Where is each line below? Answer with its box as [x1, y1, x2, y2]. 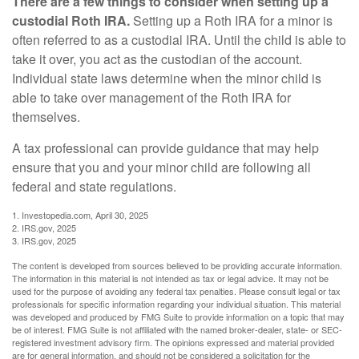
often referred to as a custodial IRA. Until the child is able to [12, 30, 346, 49]
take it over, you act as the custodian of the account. [12, 49, 302, 68]
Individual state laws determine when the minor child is [12, 68, 321, 87]
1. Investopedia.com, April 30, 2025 [12, 208, 148, 221]
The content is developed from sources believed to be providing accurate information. [12, 258, 342, 272]
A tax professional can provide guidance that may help [12, 138, 319, 157]
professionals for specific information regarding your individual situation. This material [12, 296, 341, 310]
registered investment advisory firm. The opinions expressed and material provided [12, 335, 334, 349]
